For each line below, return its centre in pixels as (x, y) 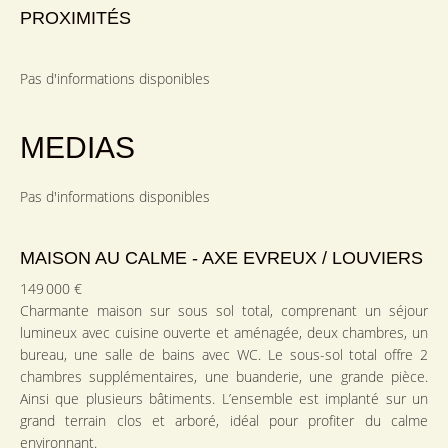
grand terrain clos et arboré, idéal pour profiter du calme (224, 421)
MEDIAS (77, 148)
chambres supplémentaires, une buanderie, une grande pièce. (224, 377)
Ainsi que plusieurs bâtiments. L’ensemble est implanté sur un (224, 399)
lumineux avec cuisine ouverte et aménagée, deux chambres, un (224, 333)
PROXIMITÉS (75, 18)
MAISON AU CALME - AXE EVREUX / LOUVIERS (221, 258)
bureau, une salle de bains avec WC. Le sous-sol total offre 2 (224, 355)
